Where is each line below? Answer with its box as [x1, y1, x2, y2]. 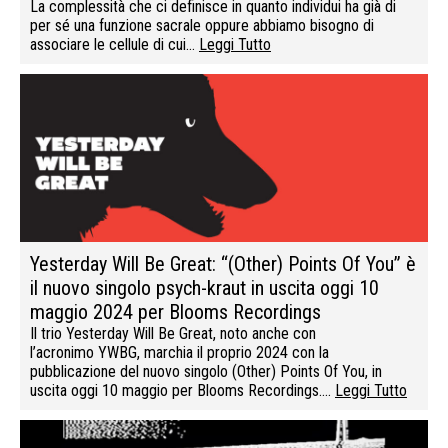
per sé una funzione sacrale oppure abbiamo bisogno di [30, 15, 374, 35]
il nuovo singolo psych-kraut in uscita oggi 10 [30, 275, 379, 300]
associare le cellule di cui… [30, 34, 199, 54]
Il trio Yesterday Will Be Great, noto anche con [30, 323, 316, 343]
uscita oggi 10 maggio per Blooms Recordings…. [30, 380, 335, 400]
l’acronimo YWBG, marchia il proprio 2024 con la [30, 342, 329, 362]
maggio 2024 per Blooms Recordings [30, 299, 321, 324]
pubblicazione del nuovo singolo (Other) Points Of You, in [30, 361, 382, 381]
